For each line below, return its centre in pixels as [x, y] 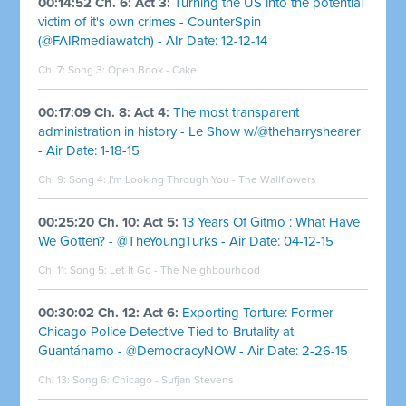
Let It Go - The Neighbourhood [185, 270]
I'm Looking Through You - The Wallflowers [213, 179]
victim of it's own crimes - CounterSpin [150, 21]
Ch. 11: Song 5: [74, 270]
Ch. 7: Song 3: [73, 69]
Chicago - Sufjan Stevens [174, 379]
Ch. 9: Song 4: [74, 179]
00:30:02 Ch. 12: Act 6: [109, 312]
